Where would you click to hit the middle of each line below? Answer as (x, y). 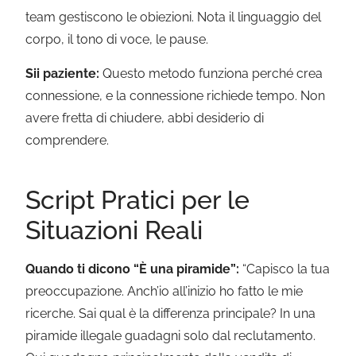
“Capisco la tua (285, 269)
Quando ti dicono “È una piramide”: (133, 269)
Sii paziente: (63, 73)
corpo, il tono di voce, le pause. (117, 40)
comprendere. (68, 140)
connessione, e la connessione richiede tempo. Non (176, 95)
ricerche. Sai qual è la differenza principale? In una (171, 314)
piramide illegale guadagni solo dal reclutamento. (171, 336)
